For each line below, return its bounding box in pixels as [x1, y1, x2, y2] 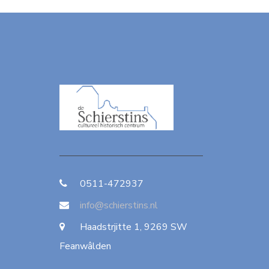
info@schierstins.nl [80, 198, 158, 212]
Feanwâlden [59, 239, 111, 253]
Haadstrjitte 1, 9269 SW [77, 220, 187, 234]
